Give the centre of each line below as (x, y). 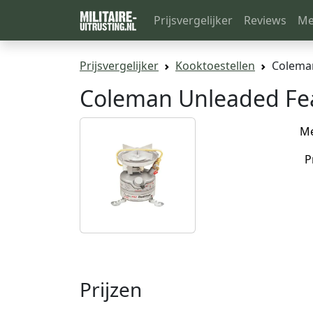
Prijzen (111, 289)
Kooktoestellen (215, 65)
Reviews (265, 20)
